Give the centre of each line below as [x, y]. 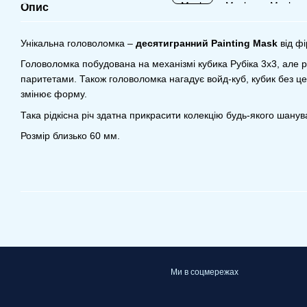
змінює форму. [54, 94]
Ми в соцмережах [205, 272]
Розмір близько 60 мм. [70, 136]
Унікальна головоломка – [78, 43]
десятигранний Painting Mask [207, 43]
